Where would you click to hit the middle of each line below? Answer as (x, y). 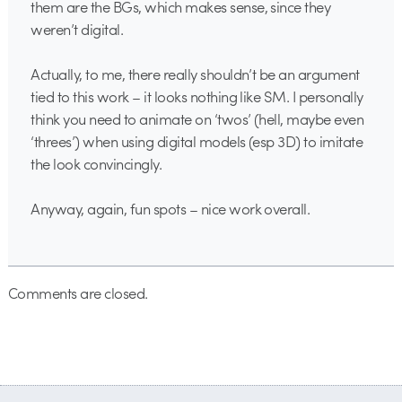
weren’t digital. (77, 29)
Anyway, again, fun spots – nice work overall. (170, 209)
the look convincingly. (96, 164)
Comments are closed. (78, 292)
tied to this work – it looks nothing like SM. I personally (197, 96)
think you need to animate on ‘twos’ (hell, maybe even (197, 119)
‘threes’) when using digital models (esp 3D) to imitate (197, 141)
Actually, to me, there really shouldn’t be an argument (195, 74)
